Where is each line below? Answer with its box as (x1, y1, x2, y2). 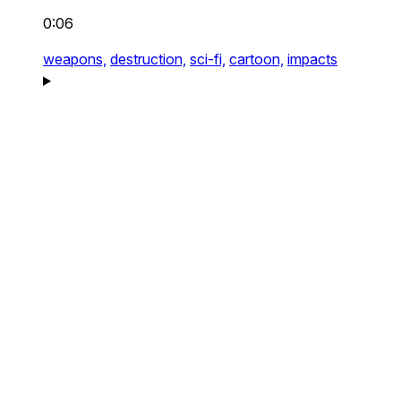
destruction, (110, 50, 186, 68)
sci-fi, (190, 50, 226, 68)
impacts (287, 50, 337, 68)
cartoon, (229, 50, 284, 68)
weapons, (43, 50, 107, 68)
